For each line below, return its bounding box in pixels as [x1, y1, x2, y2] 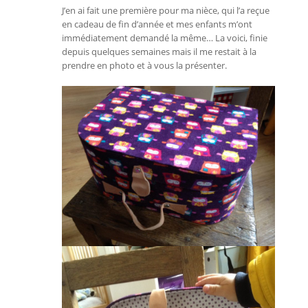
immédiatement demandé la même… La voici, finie [62, 32, 267, 45]
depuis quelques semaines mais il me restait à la [62, 45, 256, 58]
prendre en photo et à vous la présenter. [62, 59, 227, 72]
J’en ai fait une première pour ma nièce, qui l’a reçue [62, 4, 269, 17]
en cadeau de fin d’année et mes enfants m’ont [62, 18, 252, 31]
